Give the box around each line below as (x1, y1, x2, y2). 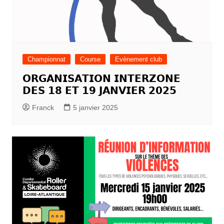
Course (79, 55, 100, 63)
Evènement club (114, 55, 162, 63)
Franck (31, 103, 54, 111)
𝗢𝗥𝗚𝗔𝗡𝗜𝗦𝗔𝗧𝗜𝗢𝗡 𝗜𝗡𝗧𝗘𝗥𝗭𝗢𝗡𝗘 (22, 72, 180, 84)
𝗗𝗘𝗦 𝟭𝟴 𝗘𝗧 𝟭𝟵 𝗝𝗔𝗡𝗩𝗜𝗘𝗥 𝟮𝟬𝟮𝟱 (22, 84, 176, 96)
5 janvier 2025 (72, 103, 118, 111)
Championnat (27, 55, 65, 63)
